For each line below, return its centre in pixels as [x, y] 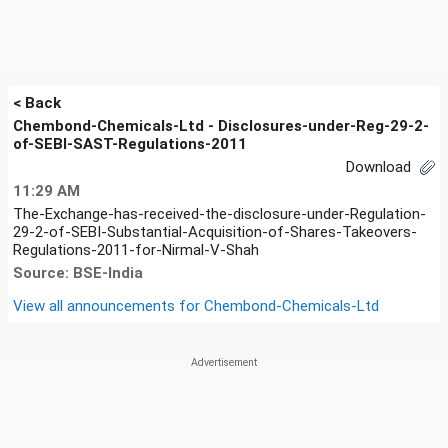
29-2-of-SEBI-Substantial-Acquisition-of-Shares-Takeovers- [215, 231]
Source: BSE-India [78, 272]
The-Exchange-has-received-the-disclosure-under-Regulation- [219, 213]
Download [380, 167]
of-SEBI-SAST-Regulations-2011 [130, 144]
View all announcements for [108, 305]
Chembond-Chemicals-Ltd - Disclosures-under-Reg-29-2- [221, 126]
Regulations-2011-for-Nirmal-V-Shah [136, 249]
